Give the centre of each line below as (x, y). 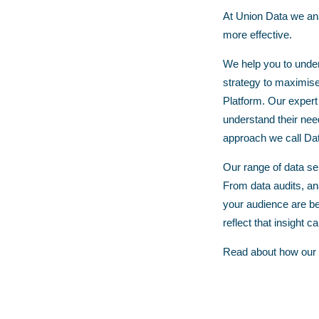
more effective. (257, 35)
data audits (276, 185)
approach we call (263, 138)
